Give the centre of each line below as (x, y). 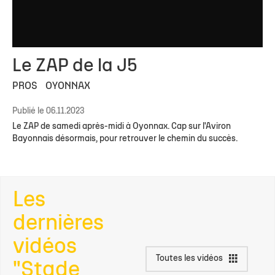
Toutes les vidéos (189, 258)
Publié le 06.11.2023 (48, 111)
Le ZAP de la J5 (75, 66)
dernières (58, 224)
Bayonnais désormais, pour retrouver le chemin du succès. (125, 139)
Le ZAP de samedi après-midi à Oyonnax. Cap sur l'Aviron (122, 126)
